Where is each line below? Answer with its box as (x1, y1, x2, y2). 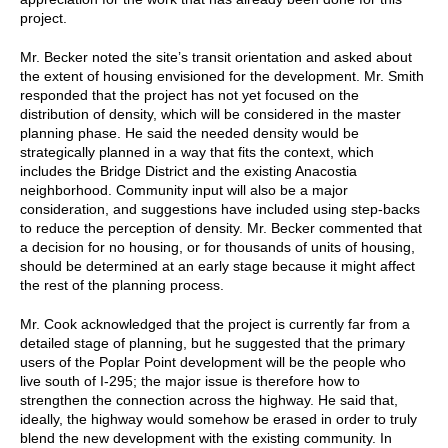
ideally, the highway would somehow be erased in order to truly (20, 410, 417, 427)
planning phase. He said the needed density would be (20, 124, 359, 141)
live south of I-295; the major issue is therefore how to (20, 372, 360, 389)
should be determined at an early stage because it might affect (20, 257, 415, 274)
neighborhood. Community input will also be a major (20, 181, 348, 198)
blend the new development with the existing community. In (20, 429, 392, 446)
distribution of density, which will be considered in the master (20, 105, 401, 122)
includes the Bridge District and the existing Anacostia (20, 162, 357, 179)
